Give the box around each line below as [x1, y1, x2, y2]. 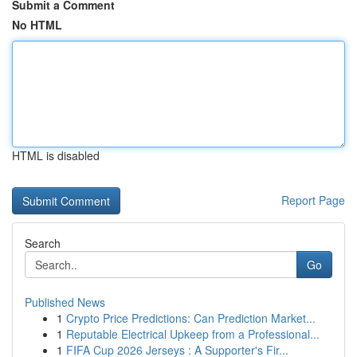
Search [25, 235, 61, 251]
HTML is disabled [12, 147, 100, 163]
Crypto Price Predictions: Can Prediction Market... [66, 310, 316, 326]
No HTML [12, 17, 62, 33]
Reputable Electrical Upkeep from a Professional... [66, 326, 320, 342]
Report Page [281, 192, 345, 208]
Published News [25, 294, 105, 310]
